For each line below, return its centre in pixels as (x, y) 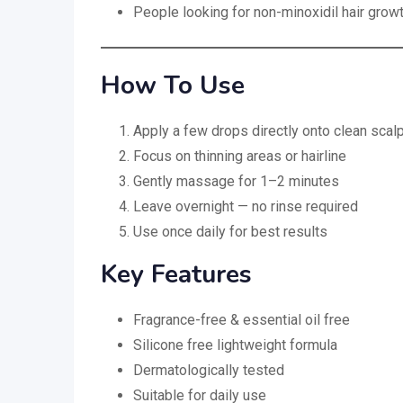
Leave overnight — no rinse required (246, 206)
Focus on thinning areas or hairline (240, 156)
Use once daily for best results (230, 231)
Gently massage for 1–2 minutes (236, 181)
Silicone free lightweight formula (235, 345)
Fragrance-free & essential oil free (242, 319)
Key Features (176, 274)
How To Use (173, 85)
